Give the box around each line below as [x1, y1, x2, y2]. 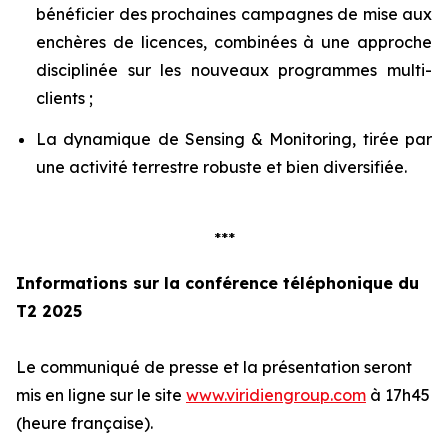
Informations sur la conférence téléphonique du [16, 272, 419, 293]
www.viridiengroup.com [186, 384, 366, 405]
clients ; [36, 87, 93, 108]
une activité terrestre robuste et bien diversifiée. [36, 156, 407, 177]
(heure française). [16, 412, 153, 433]
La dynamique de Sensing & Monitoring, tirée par [36, 128, 432, 149]
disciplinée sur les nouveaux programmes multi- [36, 59, 432, 80]
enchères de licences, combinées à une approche [36, 31, 432, 52]
